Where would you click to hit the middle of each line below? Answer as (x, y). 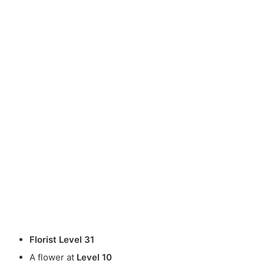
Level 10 (94, 257)
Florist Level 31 (62, 239)
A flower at (53, 257)
